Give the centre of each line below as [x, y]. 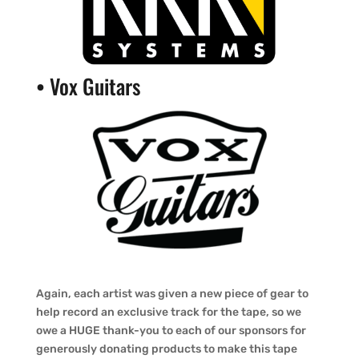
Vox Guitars [95, 86]
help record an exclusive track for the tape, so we [168, 312]
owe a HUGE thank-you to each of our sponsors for [171, 331]
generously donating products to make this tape [166, 349]
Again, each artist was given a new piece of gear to [172, 294]
